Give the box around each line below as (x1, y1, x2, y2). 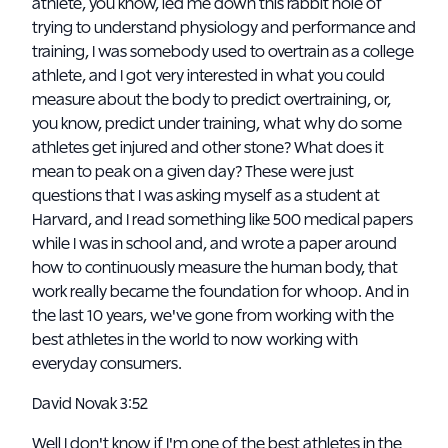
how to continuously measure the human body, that (32, 260, 398, 276)
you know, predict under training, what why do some (32, 116, 402, 132)
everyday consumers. (32, 356, 182, 372)
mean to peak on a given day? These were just (32, 164, 354, 180)
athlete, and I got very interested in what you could (32, 68, 385, 84)
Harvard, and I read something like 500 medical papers (32, 212, 413, 228)
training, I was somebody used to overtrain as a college (32, 44, 414, 60)
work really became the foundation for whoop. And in (32, 284, 409, 300)
